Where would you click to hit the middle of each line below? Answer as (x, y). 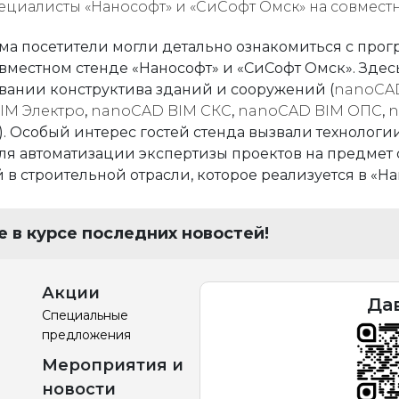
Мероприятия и (112, 365)
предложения (86, 335)
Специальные (85, 315)
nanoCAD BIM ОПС (310, 111)
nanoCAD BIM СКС (161, 111)
